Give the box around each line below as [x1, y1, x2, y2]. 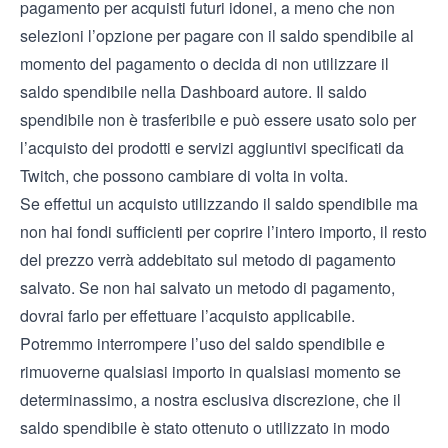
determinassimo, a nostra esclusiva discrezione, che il [20, 388, 401, 411]
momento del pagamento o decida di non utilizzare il [20, 52, 389, 75]
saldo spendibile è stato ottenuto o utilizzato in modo [20, 416, 390, 439]
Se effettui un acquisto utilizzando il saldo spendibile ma [20, 192, 418, 215]
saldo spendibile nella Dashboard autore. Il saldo [20, 80, 367, 103]
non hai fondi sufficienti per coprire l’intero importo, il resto [20, 220, 427, 243]
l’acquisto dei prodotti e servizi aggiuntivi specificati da [20, 136, 404, 159]
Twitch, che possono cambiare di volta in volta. [20, 164, 348, 187]
